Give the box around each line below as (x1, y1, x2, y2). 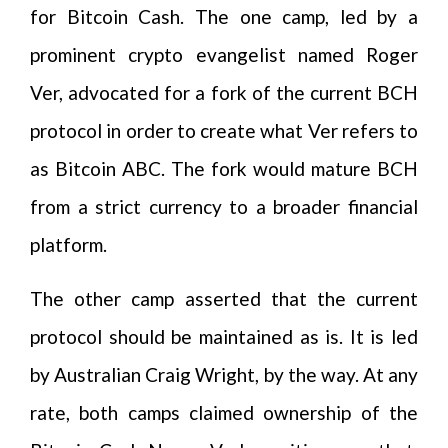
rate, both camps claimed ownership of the (30, 401, 418, 424)
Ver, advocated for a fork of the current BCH (30, 81, 418, 104)
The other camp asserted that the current (30, 287, 418, 310)
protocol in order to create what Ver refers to (30, 119, 418, 142)
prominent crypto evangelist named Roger (30, 43, 418, 66)
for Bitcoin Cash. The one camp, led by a (30, 5, 418, 28)
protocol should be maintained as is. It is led (30, 325, 418, 348)
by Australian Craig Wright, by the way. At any (30, 363, 418, 386)
